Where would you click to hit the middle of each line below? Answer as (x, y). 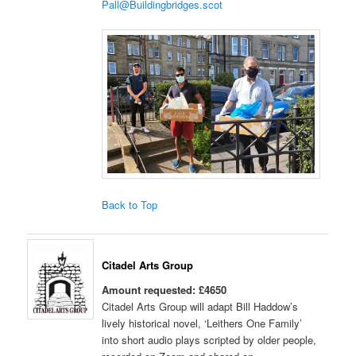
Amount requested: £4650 (164, 290)
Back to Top (130, 204)
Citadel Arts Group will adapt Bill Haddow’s (200, 307)
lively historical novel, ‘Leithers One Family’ (202, 323)
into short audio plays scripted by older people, (209, 340)
